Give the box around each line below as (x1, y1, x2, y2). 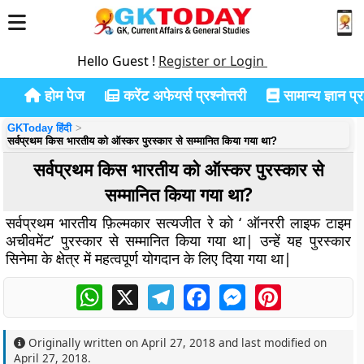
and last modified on (215, 335, 327, 350)
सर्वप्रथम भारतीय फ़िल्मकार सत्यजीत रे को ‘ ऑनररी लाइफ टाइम (6, 213, 351, 232)
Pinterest (280, 282, 337, 300)
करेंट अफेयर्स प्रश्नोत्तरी (119, 85, 246, 105)
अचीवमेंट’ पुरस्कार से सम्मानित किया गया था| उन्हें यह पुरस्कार (6, 231, 351, 250)
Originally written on (25, 335, 142, 350)
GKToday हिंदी (7, 122, 72, 134)
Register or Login (158, 52, 267, 70)
